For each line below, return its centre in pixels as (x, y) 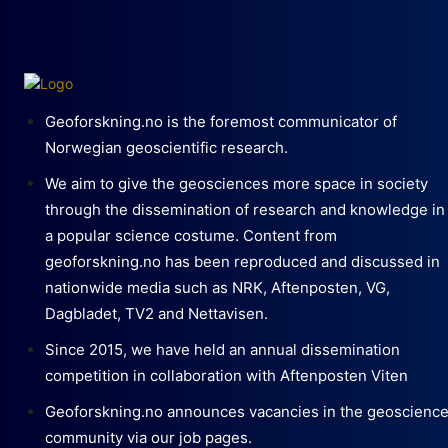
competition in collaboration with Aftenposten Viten (226, 375)
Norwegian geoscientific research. (166, 147)
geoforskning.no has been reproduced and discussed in (242, 261)
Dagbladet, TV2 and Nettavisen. (156, 313)
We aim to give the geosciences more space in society (236, 183)
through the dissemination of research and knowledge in (245, 209)
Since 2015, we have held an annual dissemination (222, 349)
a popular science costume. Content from (191, 235)
